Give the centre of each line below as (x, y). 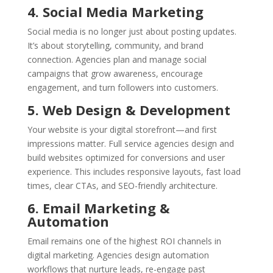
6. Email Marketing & (98, 208)
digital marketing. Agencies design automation (118, 255)
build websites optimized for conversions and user (126, 158)
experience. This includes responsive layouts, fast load (134, 172)
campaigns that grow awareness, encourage (115, 74)
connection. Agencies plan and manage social (117, 60)
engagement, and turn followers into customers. (122, 88)
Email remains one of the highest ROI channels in (124, 241)
